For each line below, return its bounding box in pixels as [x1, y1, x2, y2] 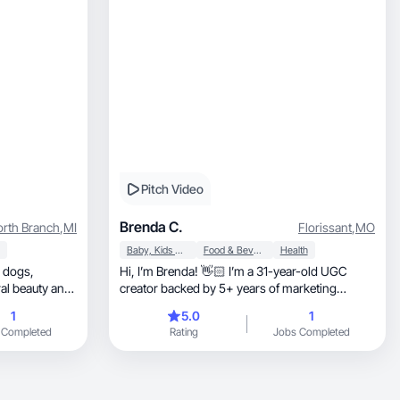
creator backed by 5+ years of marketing [120, 280, 337, 296]
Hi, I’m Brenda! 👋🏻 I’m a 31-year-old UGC [120, 263, 137, 279]
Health [279, 244, 308, 256]
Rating [169, 325, 198, 338]
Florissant [298, 219, 352, 235]
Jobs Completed [272, 325, 350, 338]
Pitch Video [141, 181, 204, 196]
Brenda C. [120, 218, 183, 236]
